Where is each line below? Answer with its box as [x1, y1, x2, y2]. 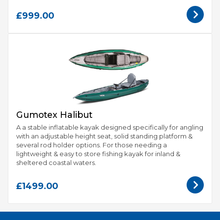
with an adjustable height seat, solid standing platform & [16, 132, 192, 140]
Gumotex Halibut [16, 110, 92, 120]
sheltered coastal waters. [16, 158, 96, 166]
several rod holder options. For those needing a [16, 140, 167, 149]
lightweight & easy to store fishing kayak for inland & [16, 149, 180, 158]
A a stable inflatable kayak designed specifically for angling [16, 123, 203, 131]
